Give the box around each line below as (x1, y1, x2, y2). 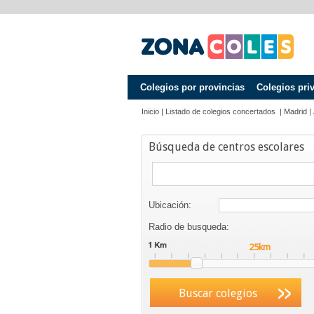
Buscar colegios (178, 287, 257, 300)
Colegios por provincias (139, 82, 245, 93)
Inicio (142, 107, 159, 116)
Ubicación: (149, 200, 191, 210)
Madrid (284, 107, 307, 116)
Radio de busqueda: (149, 221, 229, 232)
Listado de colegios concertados (165, 107, 278, 116)
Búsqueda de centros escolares (149, 140, 304, 153)
